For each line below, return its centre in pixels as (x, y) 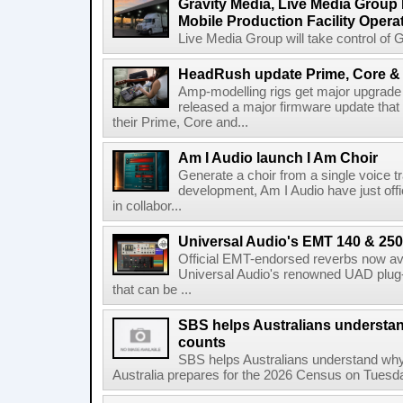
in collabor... (147, 206)
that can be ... (152, 290)
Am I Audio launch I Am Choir (278, 157)
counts (202, 342)
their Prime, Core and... (180, 122)
